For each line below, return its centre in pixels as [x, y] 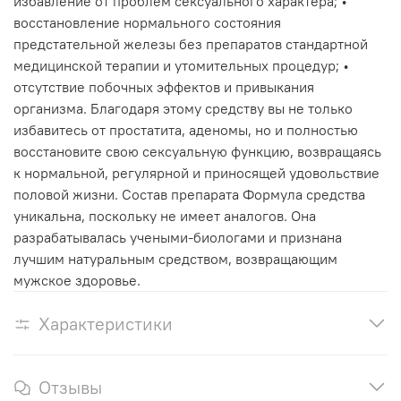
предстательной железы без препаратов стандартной [191, 44]
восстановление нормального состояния [147, 23]
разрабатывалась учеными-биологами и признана [178, 238]
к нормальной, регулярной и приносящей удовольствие [196, 173]
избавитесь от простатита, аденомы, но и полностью [186, 130]
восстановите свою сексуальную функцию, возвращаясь [197, 152]
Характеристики [106, 324]
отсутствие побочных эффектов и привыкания [164, 87]
